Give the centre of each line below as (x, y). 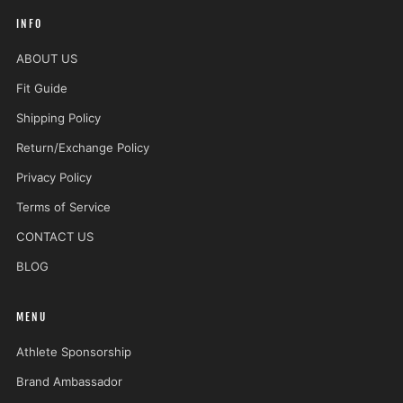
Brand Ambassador (69, 381)
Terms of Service (63, 206)
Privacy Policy (54, 177)
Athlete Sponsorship (74, 351)
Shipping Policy (58, 117)
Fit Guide (42, 88)
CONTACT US (55, 236)
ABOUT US (47, 58)
